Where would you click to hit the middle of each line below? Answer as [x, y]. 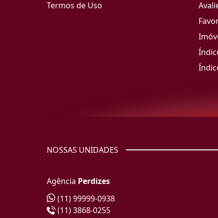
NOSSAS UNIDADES [82, 150]
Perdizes [94, 181]
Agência [62, 181]
